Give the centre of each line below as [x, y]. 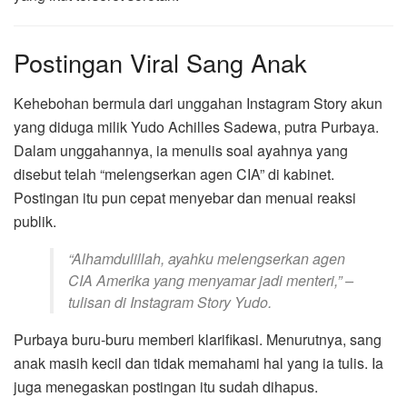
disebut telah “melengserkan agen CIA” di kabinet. [174, 174]
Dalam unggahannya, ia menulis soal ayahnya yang [181, 150]
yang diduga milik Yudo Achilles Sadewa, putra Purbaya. [196, 126]
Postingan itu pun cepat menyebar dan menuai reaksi [185, 197]
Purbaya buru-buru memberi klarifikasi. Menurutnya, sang [198, 339]
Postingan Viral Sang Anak [160, 63]
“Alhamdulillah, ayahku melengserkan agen [207, 258]
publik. [35, 221]
